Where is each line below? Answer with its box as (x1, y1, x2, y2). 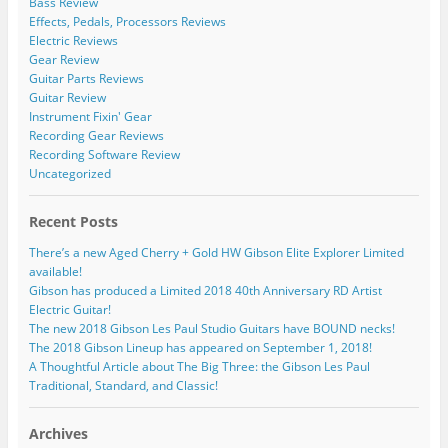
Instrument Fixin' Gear (28, 108, 152, 126)
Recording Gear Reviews (28, 127, 164, 145)
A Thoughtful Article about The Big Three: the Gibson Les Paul (28, 358, 370, 376)
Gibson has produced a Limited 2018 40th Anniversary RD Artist (28, 282, 382, 300)
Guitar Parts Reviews (28, 70, 144, 88)
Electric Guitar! (28, 301, 111, 319)
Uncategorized (28, 165, 111, 183)
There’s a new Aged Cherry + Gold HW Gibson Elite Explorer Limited (28, 244, 404, 262)
